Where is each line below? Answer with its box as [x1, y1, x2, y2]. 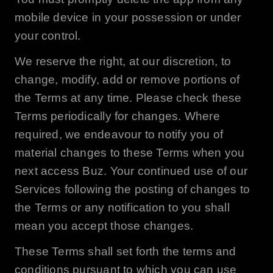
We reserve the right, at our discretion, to [14, 54, 232, 68]
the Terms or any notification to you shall [14, 200, 230, 214]
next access [14, 164, 83, 177]
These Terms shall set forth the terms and [14, 244, 236, 258]
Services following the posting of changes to [14, 182, 250, 196]
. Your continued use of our [104, 164, 247, 177]
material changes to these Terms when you [14, 146, 245, 159]
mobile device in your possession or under [14, 10, 241, 24]
